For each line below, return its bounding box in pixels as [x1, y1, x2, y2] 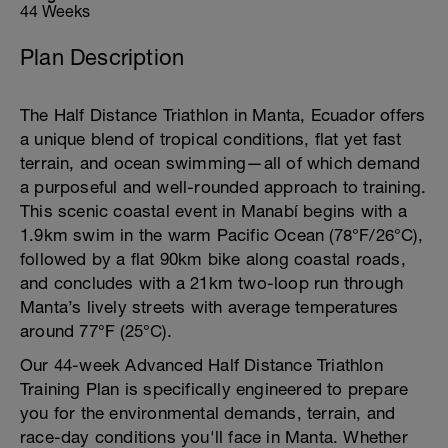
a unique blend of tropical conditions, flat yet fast [20, 129, 402, 149]
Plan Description [20, 44, 185, 70]
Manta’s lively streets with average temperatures [20, 297, 399, 317]
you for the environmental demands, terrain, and [20, 403, 396, 423]
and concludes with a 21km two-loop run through [20, 273, 404, 293]
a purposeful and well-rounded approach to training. [20, 177, 427, 197]
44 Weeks [20, 2, 90, 20]
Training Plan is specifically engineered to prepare [20, 379, 409, 399]
